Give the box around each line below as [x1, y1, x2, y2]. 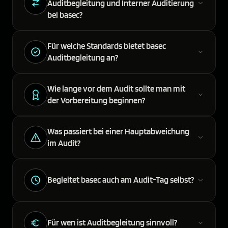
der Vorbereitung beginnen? [47, 95, 145, 105]
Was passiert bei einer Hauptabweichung [47, 126, 189, 136]
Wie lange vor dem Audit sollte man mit [47, 83, 185, 94]
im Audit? [47, 137, 80, 148]
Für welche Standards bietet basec [47, 40, 166, 51]
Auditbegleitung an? [47, 52, 118, 63]
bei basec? [47, 9, 82, 20]
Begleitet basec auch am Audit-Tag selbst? [47, 175, 194, 185]
